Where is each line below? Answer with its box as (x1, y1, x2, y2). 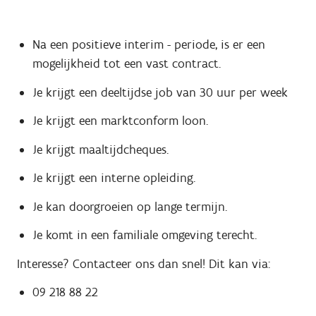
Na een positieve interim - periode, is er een (32, 37, 265, 53)
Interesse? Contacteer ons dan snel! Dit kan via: (17, 255, 270, 272)
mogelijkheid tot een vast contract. (32, 56, 224, 72)
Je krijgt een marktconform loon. (32, 113, 212, 129)
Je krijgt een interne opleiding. (32, 170, 199, 186)
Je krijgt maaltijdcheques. (32, 141, 172, 157)
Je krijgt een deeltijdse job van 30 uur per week (32, 84, 288, 100)
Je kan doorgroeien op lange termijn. (32, 198, 231, 214)
